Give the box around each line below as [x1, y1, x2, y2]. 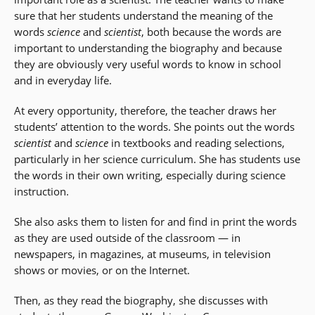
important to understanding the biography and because [14, 41, 282, 55]
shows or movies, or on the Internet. [14, 263, 190, 277]
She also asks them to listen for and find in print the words [14, 214, 297, 229]
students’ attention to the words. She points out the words [14, 120, 295, 134]
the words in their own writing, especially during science [14, 168, 285, 182]
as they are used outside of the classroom [14, 231, 218, 245]
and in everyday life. [14, 73, 112, 87]
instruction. [14, 184, 69, 198]
